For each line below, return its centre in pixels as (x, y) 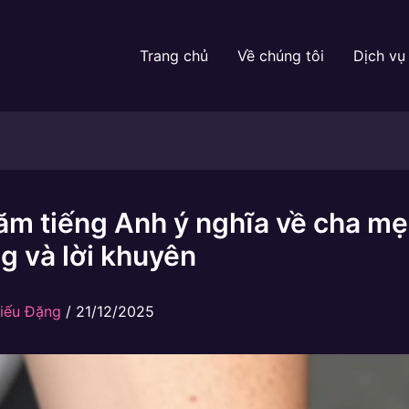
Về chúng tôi (281, 56)
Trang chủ (174, 56)
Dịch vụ (379, 56)
